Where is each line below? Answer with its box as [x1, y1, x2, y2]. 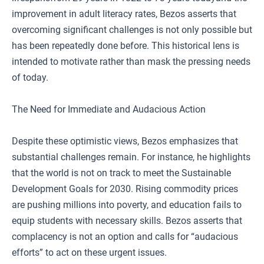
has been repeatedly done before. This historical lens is [12, 40, 239, 51]
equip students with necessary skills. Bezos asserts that [12, 215, 242, 226]
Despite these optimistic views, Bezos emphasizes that [12, 136, 238, 147]
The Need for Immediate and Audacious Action [12, 104, 206, 115]
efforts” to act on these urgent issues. [12, 247, 167, 258]
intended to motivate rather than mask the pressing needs [12, 56, 250, 67]
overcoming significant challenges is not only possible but [12, 24, 252, 35]
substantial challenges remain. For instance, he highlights [12, 151, 250, 163]
